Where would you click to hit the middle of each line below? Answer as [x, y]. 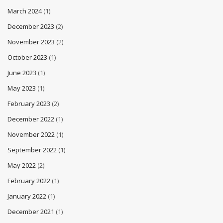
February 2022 [29, 181]
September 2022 [32, 150]
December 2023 [31, 26]
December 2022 [31, 119]
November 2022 [31, 134]
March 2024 [25, 11]
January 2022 [27, 196]
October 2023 [27, 57]
